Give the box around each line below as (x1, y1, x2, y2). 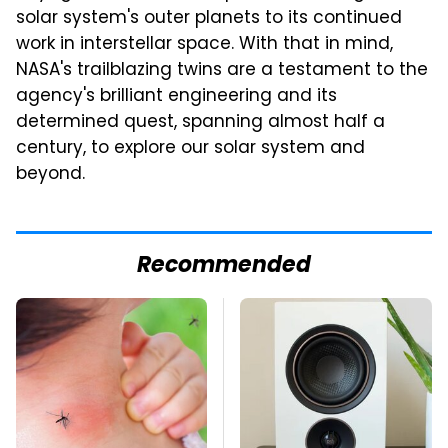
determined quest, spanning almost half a (16, 108, 385, 137)
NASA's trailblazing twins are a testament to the (16, 56, 428, 85)
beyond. (16, 160, 85, 189)
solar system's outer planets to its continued (16, 4, 402, 33)
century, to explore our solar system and (16, 134, 365, 163)
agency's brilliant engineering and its (16, 82, 337, 111)
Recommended (137, 247, 311, 285)
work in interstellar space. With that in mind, (16, 30, 393, 59)
